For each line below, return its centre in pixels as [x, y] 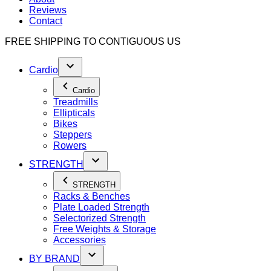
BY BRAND [54, 258]
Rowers [70, 145]
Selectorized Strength [100, 218]
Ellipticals [74, 113]
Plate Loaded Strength [101, 207]
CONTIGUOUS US [140, 41]
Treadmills [76, 102]
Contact [46, 21]
